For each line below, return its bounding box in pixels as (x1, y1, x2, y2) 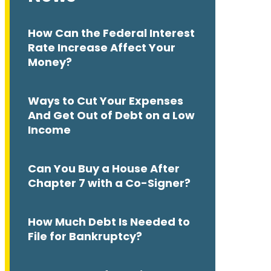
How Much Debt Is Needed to (28, 214, 190, 230)
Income (28, 122, 71, 138)
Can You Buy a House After (28, 161, 180, 177)
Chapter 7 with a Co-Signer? (28, 175, 191, 191)
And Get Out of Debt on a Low (28, 108, 195, 123)
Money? (28, 54, 72, 70)
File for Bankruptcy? (28, 229, 142, 244)
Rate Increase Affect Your (28, 40, 175, 56)
